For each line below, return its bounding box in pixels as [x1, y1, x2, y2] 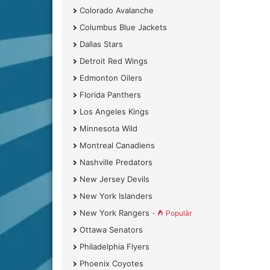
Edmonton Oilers [80, 73, 142, 83]
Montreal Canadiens [80, 140, 155, 150]
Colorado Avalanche [80, 5, 154, 15]
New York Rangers [80, 208, 152, 218]
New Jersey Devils [80, 174, 149, 184]
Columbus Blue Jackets [80, 22, 167, 32]
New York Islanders [80, 191, 152, 201]
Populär [166, 209, 192, 218]
